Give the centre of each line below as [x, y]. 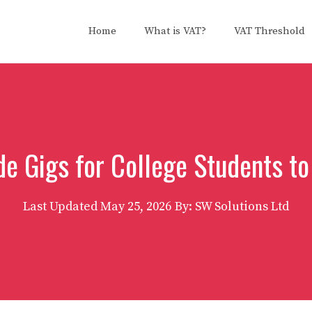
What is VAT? [175, 31]
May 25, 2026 [136, 206]
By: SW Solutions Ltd [232, 206]
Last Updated [62, 206]
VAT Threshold [270, 31]
